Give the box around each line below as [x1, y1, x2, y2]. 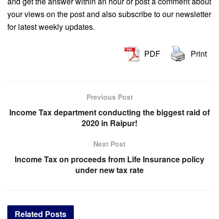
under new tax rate [75, 164, 144, 176]
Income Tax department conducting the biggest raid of [9, 107, 210, 118]
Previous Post [86, 92, 133, 102]
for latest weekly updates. [7, 21, 95, 33]
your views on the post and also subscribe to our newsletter [7, 8, 211, 20]
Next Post [93, 139, 126, 149]
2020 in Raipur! [82, 117, 137, 129]
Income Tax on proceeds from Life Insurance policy [15, 153, 204, 165]
